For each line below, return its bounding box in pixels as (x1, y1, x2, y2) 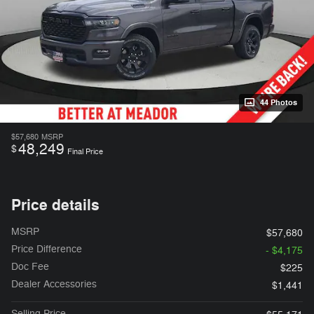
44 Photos (260, 97, 297, 107)
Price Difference (11, 243, 82, 255)
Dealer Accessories (11, 278, 97, 290)
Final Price (67, 146, 103, 156)
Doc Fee (11, 260, 49, 273)
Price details (11, 195, 100, 215)
